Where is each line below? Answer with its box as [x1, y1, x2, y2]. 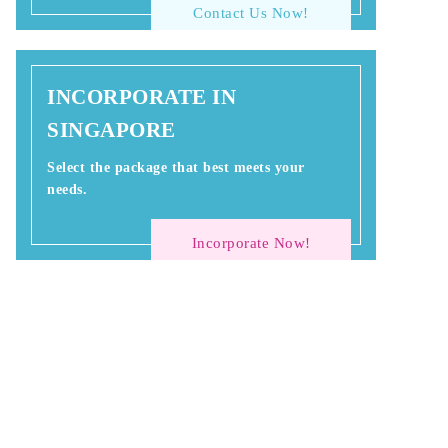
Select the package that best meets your [47, 160, 305, 175]
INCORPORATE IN [47, 85, 236, 109]
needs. [47, 182, 87, 197]
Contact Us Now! [193, 4, 309, 21]
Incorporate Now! [191, 234, 311, 251]
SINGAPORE [47, 118, 176, 142]
